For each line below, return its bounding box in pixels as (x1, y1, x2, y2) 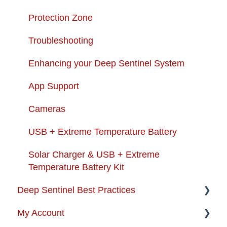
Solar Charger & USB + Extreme (28, 149, 160, 160)
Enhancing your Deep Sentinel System (28, 58, 184, 68)
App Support (28, 81, 79, 91)
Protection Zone (28, 12, 93, 23)
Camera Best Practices (28, 207, 122, 218)
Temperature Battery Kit (28, 162, 124, 172)
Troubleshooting (28, 35, 93, 46)
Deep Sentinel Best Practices (17, 184, 135, 195)
